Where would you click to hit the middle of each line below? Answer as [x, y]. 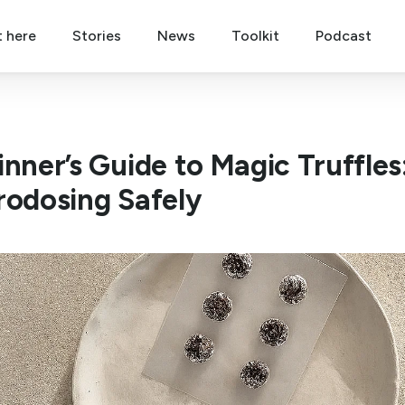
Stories [96, 36]
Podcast [343, 36]
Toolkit [255, 36]
